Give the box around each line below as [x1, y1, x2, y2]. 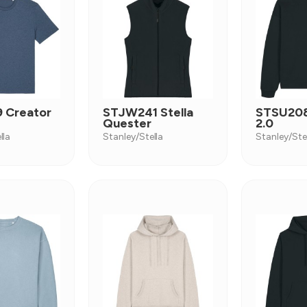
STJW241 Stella [103, 105, 193, 120]
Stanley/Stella [103, 131, 164, 143]
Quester [103, 116, 151, 131]
